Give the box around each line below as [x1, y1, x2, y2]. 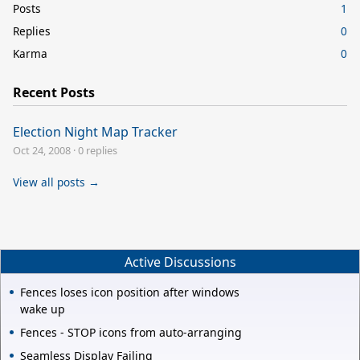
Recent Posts [13, 83, 95, 101]
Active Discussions [124, 252, 236, 271]
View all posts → [13, 174, 100, 190]
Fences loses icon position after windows [20, 284, 239, 301]
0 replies [78, 142, 117, 157]
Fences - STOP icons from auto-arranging [20, 325, 242, 341]
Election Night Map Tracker [13, 122, 178, 141]
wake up [20, 301, 65, 317]
